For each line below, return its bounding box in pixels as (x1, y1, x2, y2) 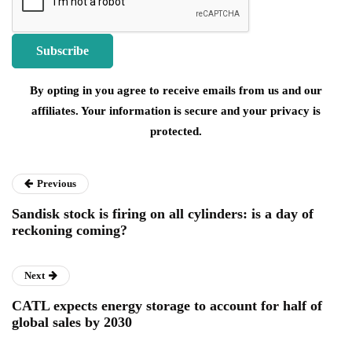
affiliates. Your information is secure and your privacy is (31, 104, 321, 118)
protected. (150, 125, 202, 138)
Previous (37, 178, 76, 190)
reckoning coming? (12, 222, 127, 239)
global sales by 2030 (12, 314, 132, 331)
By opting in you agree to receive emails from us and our (30, 84, 322, 97)
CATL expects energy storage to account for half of (12, 298, 322, 314)
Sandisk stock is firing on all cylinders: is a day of (12, 206, 313, 222)
